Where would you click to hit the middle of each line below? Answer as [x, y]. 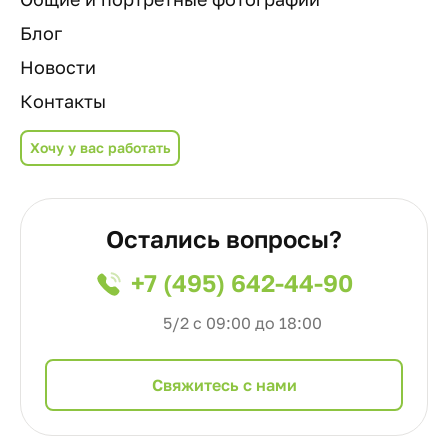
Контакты [63, 101]
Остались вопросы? [224, 239]
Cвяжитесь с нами [224, 385]
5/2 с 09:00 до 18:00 [242, 323]
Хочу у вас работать [100, 148]
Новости [58, 67]
